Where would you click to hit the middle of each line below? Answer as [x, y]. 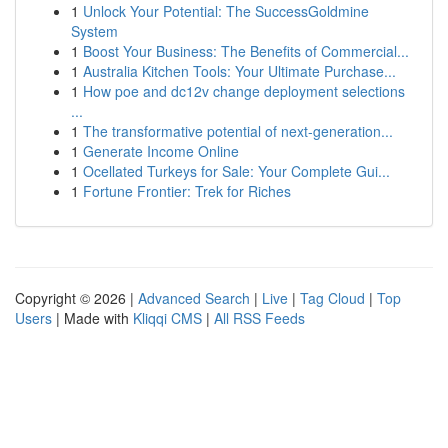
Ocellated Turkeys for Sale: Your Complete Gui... [236, 171]
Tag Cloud [332, 298]
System [94, 31]
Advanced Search [194, 298]
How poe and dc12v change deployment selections [244, 91]
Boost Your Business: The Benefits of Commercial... [246, 51]
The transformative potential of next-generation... [238, 131]
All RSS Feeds [259, 318]
